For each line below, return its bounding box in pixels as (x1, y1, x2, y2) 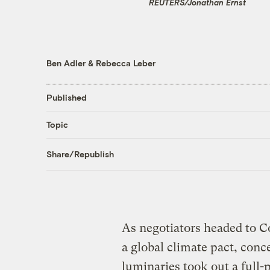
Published (46, 92, 87, 103)
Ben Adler (46, 57, 86, 68)
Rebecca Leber (95, 57, 155, 68)
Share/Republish (46, 149, 114, 160)
